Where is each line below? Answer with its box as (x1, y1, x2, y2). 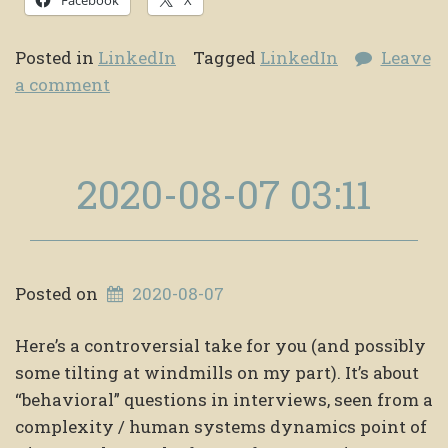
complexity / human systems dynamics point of (15, 415, 427, 439)
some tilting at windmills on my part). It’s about (15, 361, 419, 385)
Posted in (15, 45, 98, 69)
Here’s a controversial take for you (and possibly (15, 334, 426, 358)
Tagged (193, 45, 260, 69)
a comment (15, 72, 110, 96)
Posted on (15, 281, 102, 305)
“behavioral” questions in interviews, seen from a (15, 388, 433, 412)
